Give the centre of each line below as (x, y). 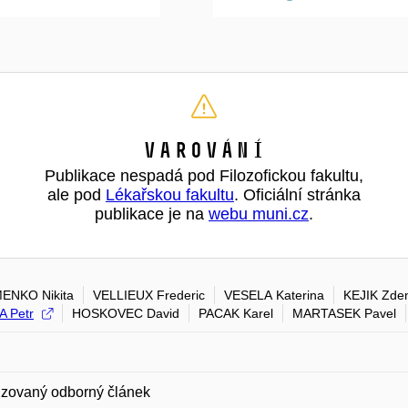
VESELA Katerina (274, 295)
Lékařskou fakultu (170, 195)
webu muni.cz (259, 214)
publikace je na (152, 214)
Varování (204, 150)
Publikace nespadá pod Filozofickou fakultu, (204, 176)
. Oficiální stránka (297, 195)
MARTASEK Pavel (344, 313)
